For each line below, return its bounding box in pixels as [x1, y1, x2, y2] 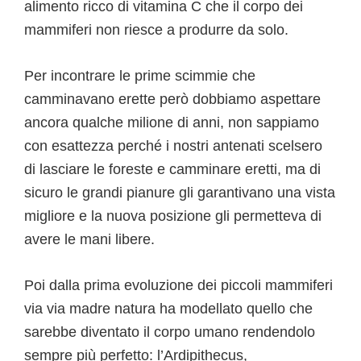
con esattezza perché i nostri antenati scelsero [24, 137, 322, 154]
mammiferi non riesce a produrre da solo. [24, 21, 288, 38]
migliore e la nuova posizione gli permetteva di [24, 207, 322, 224]
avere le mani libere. [24, 230, 155, 247]
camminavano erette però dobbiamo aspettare [24, 90, 321, 107]
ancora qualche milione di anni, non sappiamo [24, 114, 319, 131]
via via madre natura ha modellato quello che [24, 300, 313, 317]
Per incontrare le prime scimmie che [24, 67, 255, 84]
